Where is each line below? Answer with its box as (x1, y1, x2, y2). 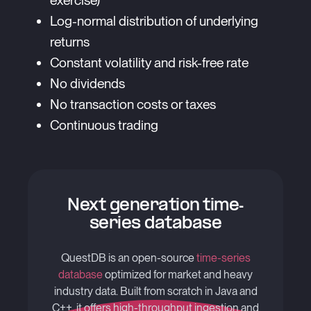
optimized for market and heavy (103, 268, 253, 281)
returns (50, 34, 90, 50)
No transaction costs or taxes (50, 96, 216, 112)
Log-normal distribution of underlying (50, 13, 258, 29)
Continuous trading (50, 117, 158, 133)
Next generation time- (67, 197, 244, 215)
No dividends (50, 76, 125, 92)
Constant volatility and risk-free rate (50, 55, 249, 71)
